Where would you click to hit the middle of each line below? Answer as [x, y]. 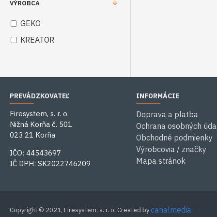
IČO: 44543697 [35, 153]
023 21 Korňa [32, 135]
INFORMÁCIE [157, 96]
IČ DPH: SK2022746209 [50, 163]
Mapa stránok [161, 161]
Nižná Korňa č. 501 [42, 124]
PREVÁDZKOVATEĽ [40, 96]
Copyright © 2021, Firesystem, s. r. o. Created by [80, 210]
